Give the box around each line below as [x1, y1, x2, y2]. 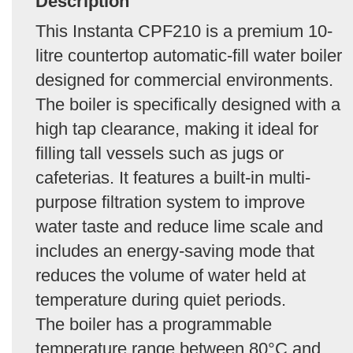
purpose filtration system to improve [35, 191, 305, 212]
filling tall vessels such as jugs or [35, 143, 284, 163]
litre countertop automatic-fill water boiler [35, 45, 342, 65]
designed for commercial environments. [35, 69, 333, 90]
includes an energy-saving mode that [35, 240, 314, 261]
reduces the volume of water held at [35, 265, 306, 285]
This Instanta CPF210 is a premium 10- [35, 20, 333, 41]
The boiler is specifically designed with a [35, 94, 340, 114]
